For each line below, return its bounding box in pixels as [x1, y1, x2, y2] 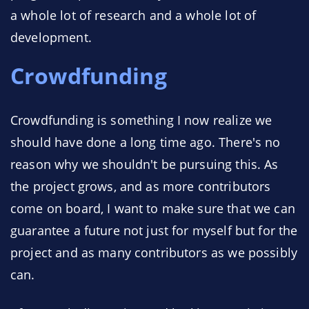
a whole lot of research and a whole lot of [10, 7, 257, 23]
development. [10, 29, 92, 46]
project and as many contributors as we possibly [10, 244, 298, 261]
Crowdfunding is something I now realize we [10, 112, 272, 128]
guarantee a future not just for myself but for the [10, 222, 298, 239]
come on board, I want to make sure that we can [10, 200, 295, 217]
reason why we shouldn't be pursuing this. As [10, 156, 279, 172]
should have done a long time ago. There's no [10, 134, 281, 150]
